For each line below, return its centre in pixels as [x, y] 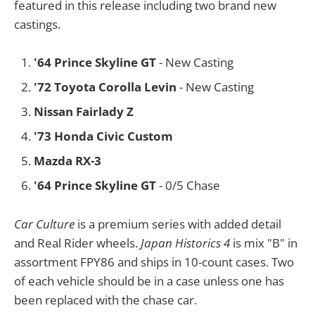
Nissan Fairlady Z [84, 112]
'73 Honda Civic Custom [103, 136]
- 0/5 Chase [188, 186]
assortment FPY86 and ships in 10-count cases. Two [154, 262]
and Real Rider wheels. [77, 243]
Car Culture [44, 224]
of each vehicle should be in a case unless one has [149, 281]
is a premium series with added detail [178, 224]
